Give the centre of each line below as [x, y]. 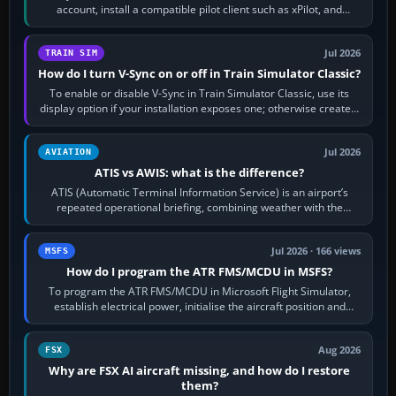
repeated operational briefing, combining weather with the [199, 208]
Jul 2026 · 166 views [316, 251]
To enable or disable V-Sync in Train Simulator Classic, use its [200, 94]
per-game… [199, 124]
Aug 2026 [340, 350]
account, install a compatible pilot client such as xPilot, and [200, 10]
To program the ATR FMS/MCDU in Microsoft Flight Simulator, [199, 292]
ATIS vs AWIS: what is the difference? [200, 173]
